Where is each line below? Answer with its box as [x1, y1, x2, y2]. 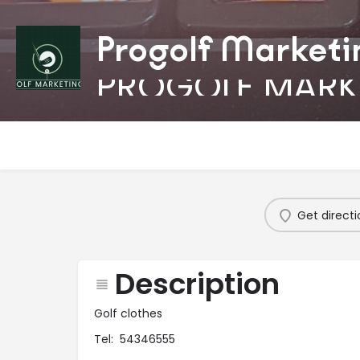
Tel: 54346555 [94, 331, 175, 348]
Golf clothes [94, 305, 162, 322]
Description [115, 264, 280, 305]
